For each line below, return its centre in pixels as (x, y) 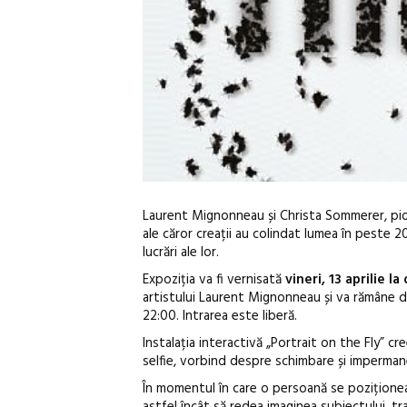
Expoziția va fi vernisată (212, 279)
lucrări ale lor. (181, 252)
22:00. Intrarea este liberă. (220, 316)
